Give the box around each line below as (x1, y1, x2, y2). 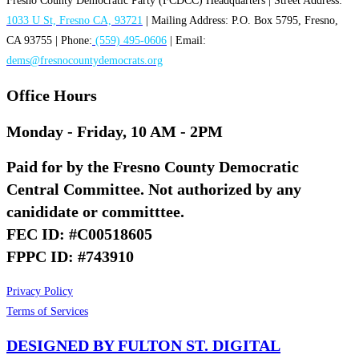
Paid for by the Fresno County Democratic (6, 158, 299, 176)
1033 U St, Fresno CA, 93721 (6, 14, 143, 27)
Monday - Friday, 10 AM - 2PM (6, 122, 223, 140)
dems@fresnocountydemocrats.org (6, 54, 163, 67)
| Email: (167, 34, 206, 47)
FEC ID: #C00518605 (6, 225, 152, 244)
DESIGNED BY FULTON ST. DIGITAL (6, 337, 280, 355)
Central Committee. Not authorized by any (6, 180, 301, 199)
